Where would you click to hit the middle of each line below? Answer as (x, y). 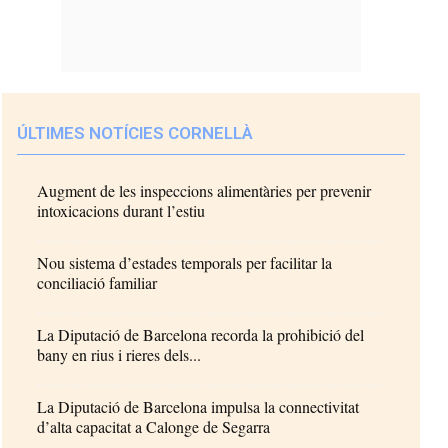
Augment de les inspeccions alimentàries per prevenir (204, 190)
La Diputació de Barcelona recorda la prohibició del (201, 334)
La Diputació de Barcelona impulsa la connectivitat (198, 406)
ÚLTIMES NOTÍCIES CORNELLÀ (135, 132)
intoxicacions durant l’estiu (121, 210)
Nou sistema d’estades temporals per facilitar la (185, 262)
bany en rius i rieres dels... (119, 354)
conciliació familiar (97, 282)
